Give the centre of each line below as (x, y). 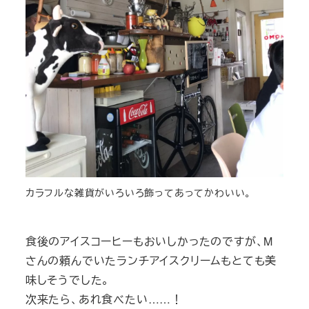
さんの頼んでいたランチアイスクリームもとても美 (151, 260)
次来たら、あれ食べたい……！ (104, 299)
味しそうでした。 (68, 279)
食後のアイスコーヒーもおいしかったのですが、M (149, 241)
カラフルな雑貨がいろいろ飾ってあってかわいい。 (138, 192)
